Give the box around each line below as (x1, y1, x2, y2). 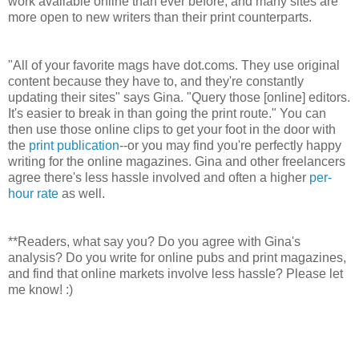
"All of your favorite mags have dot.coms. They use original (8, 58, 340, 72)
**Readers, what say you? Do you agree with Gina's (8, 234, 301, 248)
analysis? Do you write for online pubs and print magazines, (8, 250, 346, 264)
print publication (29, 138, 119, 152)
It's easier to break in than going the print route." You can (8, 106, 326, 120)
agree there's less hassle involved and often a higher (8, 170, 309, 184)
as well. (58, 186, 108, 200)
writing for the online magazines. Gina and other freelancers (8, 154, 345, 168)
